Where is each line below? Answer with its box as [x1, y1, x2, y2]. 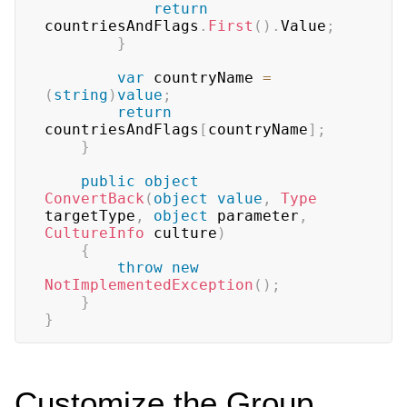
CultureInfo [45, 224, 144, 242]
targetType [45, 207, 135, 224]
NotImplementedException [45, 276, 253, 293]
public [81, 173, 135, 190]
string [54, 86, 108, 104]
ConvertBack [45, 190, 144, 207]
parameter [208, 207, 299, 224]
